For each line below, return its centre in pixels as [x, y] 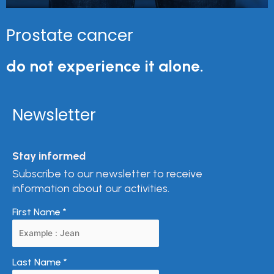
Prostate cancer [70, 35]
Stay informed [49, 156]
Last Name [38, 262]
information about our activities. [91, 188]
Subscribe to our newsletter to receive [107, 174]
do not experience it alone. [105, 66]
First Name [38, 212]
